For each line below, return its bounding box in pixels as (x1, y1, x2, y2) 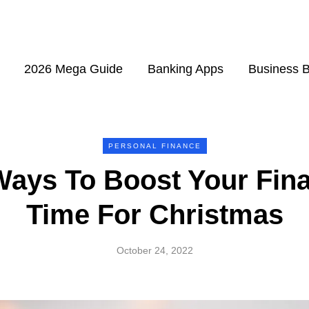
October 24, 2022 (116, 245, 193, 256)
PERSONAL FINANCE (108, 142, 201, 150)
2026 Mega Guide (23, 62, 123, 76)
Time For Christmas (26, 199, 283, 230)
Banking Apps (147, 62, 223, 76)
